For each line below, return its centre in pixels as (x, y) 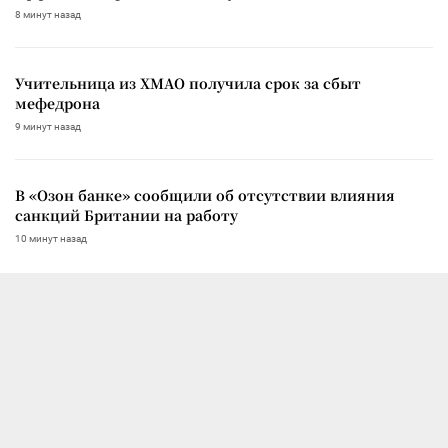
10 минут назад (51, 238)
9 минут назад (48, 126)
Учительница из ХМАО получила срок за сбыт (188, 82)
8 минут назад (48, 14)
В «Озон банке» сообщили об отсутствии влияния (205, 194)
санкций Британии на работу (126, 214)
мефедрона (57, 102)
